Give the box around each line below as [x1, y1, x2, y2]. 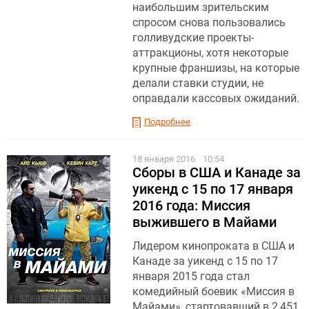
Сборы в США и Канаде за [132, 163, 301, 181]
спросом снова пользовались [132, 15, 286, 29]
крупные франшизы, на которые [132, 61, 299, 74]
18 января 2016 [132, 153, 197, 164]
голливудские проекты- [132, 30, 254, 44]
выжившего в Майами [132, 213, 277, 230]
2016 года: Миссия [132, 197, 250, 214]
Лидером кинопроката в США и [132, 239, 295, 252]
